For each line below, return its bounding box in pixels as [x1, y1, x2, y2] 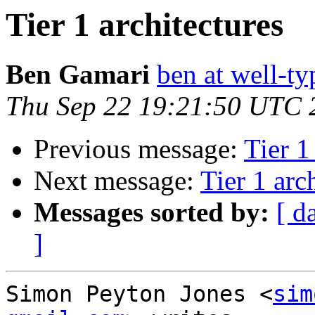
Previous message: [34, 134, 244, 165]
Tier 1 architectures [6, 6, 283, 43]
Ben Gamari [6, 59, 150, 90]
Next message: [34, 165, 200, 196]
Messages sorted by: [34, 197, 269, 228]
